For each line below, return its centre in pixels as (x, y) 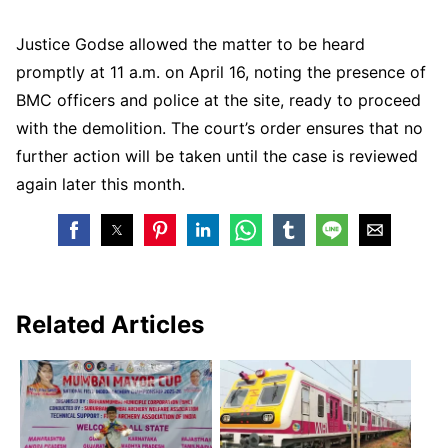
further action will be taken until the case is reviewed (217, 155)
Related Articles (110, 324)
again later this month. (100, 183)
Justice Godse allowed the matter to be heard (190, 43)
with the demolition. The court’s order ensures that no (219, 127)
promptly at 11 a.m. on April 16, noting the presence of (221, 71)
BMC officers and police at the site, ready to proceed (218, 99)
